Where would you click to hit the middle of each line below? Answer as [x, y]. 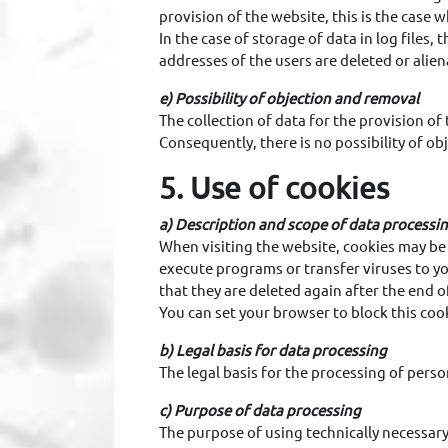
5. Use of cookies [273, 188]
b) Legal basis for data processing [272, 350]
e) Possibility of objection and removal [288, 98]
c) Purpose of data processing [259, 410]
